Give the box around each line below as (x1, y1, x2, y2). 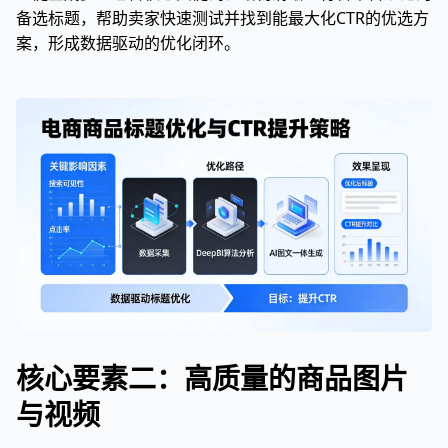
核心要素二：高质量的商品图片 (16, 359, 408, 397)
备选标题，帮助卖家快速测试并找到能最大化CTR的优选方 (16, 7, 429, 29)
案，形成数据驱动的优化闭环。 (16, 32, 240, 54)
